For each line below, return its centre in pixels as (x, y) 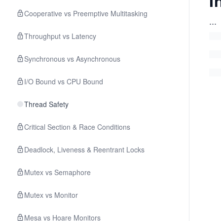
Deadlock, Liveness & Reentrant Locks (84, 149)
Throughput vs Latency (60, 36)
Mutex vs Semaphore (57, 172)
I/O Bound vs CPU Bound (64, 81)
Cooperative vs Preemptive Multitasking (86, 13)
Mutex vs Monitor (51, 195)
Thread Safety (46, 104)
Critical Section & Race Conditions (77, 127)
